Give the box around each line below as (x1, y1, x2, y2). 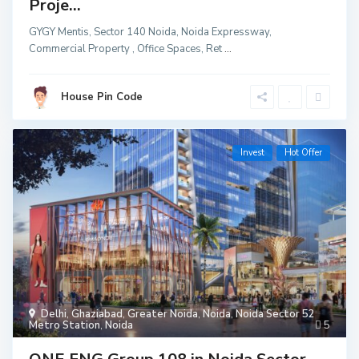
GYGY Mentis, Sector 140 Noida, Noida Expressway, (29, 25, 272, 40)
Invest (240, 147, 264, 159)
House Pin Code (61, 90, 143, 105)
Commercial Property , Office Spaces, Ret (29, 42, 225, 57)
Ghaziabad (71, 307, 123, 322)
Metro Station (29, 318, 101, 333)
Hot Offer (284, 147, 322, 159)
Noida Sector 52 (236, 307, 316, 322)
